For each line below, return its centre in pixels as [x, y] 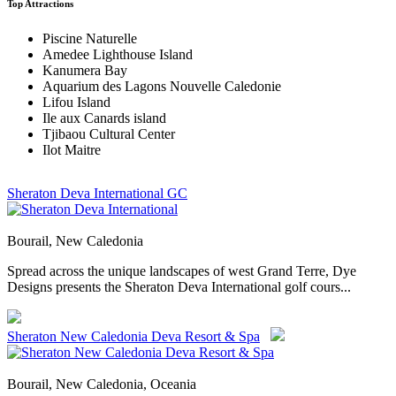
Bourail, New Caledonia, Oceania [102, 384]
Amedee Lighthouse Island [118, 54]
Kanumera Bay [85, 70]
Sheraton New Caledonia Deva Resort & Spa [133, 336]
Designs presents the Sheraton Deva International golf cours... [179, 286]
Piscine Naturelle [90, 38]
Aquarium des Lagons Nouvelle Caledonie [162, 86]
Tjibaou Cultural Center [109, 133]
